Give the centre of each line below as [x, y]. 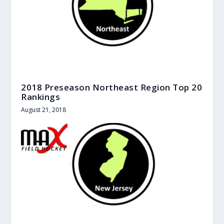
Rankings [41, 96]
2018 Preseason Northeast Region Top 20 [112, 87]
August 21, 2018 [44, 109]
